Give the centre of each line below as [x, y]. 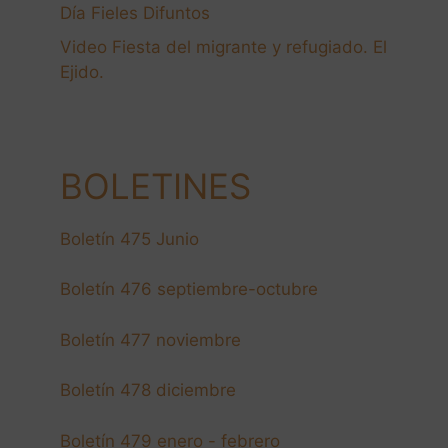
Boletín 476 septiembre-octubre [189, 289]
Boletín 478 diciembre [148, 390]
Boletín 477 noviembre [150, 339]
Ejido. [82, 71]
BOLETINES [155, 185]
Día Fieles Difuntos [135, 13]
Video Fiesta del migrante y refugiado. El [223, 46]
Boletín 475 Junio [129, 238]
